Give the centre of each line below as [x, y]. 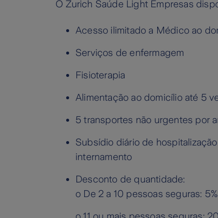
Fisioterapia [100, 75]
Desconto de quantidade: [130, 179]
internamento [104, 157]
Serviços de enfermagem [130, 53]
